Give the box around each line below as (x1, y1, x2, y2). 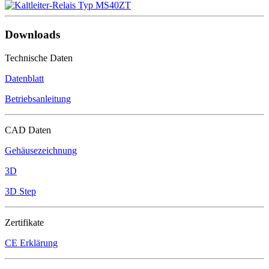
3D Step (5, 186, 36, 196)
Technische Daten (5, 52, 73, 63)
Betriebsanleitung (5, 93, 71, 104)
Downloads (5, 28, 60, 41)
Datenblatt (5, 73, 44, 83)
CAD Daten (5, 124, 51, 135)
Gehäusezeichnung (5, 145, 77, 156)
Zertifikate (5, 217, 44, 228)
